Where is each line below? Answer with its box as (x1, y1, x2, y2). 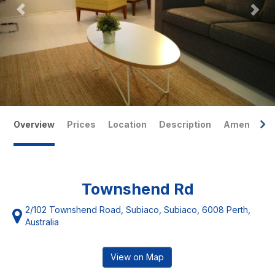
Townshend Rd (81, 180, 194, 198)
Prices (67, 119, 96, 130)
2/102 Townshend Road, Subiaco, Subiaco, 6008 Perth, (25, 204, 250, 215)
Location (108, 119, 147, 130)
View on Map (110, 252, 164, 262)
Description (159, 119, 211, 130)
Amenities (223, 119, 269, 130)
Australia (25, 217, 59, 227)
